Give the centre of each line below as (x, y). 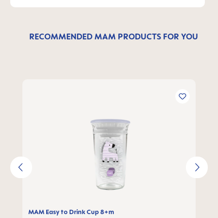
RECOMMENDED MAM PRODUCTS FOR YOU (113, 36)
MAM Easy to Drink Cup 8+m (71, 212)
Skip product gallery (60, 85)
